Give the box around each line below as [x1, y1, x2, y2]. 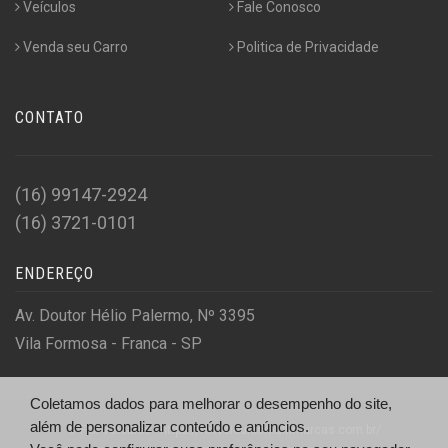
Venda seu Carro [23, 38, 128, 55]
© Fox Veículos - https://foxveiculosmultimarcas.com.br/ [67, 422, 381, 437]
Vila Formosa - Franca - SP [15, 333, 202, 353]
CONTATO [15, 107, 84, 127]
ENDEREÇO [15, 263, 94, 283]
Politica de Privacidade [236, 38, 379, 55]
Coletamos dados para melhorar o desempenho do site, [30, 395, 392, 412]
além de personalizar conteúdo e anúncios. [30, 418, 309, 435]
